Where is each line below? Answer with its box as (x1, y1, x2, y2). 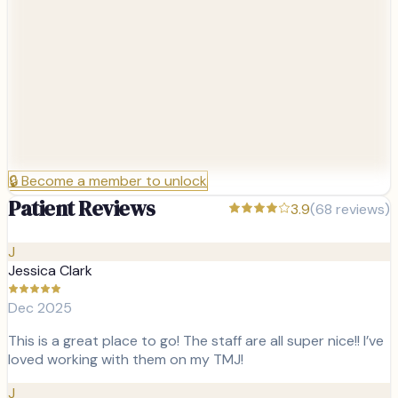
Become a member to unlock (21, 171, 207, 191)
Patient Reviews (8, 194, 155, 224)
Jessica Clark (8, 261, 92, 281)
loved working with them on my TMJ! (8, 350, 243, 370)
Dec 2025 (8, 298, 72, 318)
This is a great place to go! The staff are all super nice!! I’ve (8, 331, 384, 351)
